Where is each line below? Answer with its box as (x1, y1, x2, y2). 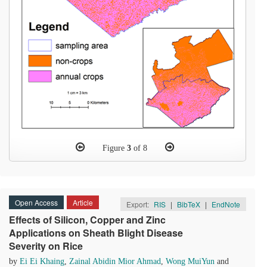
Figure (102, 144, 127, 153)
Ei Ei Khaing (20, 257, 64, 266)
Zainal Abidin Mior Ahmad (69, 257, 161, 266)
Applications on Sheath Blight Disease (9, 226, 183, 240)
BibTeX (177, 199, 200, 209)
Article (73, 197, 93, 207)
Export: (126, 199, 151, 209)
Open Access (15, 197, 58, 207)
